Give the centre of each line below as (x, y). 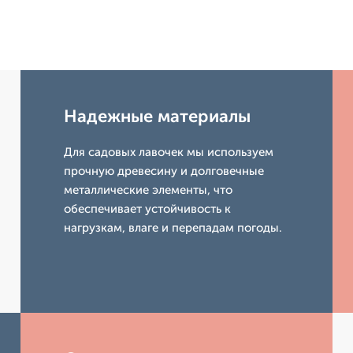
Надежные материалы (158, 117)
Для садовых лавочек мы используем (169, 152)
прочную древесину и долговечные (164, 171)
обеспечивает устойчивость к (148, 209)
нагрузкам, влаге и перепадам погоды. (173, 228)
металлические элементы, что (149, 190)
